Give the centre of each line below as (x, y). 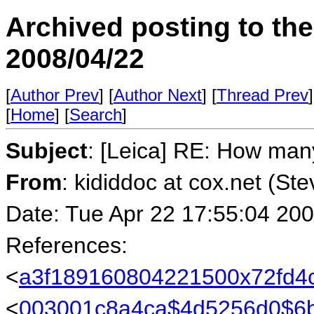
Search (96, 115)
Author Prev (55, 95)
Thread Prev (262, 95)
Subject (47, 151)
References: (67, 245)
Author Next (158, 95)
